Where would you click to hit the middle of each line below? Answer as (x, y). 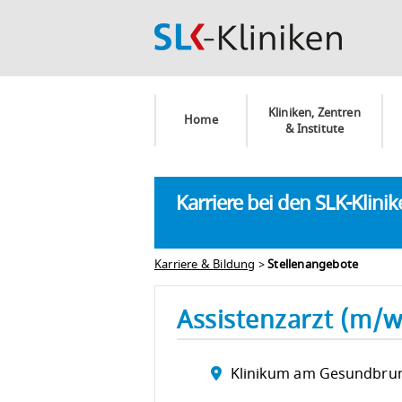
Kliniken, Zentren (315, 113)
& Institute (315, 129)
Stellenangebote (313, 265)
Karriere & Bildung (205, 265)
